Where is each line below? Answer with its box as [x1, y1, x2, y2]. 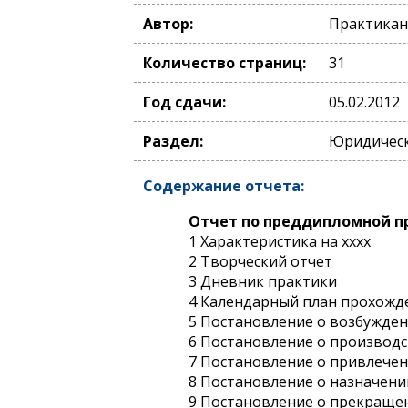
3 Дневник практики [189, 271, 337, 291]
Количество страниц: [143, 53, 306, 73]
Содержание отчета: [143, 176, 304, 196]
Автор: [143, 14, 193, 34]
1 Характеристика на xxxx [189, 231, 371, 251]
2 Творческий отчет [189, 251, 332, 271]
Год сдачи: [143, 92, 226, 112]
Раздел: [143, 131, 203, 151]
